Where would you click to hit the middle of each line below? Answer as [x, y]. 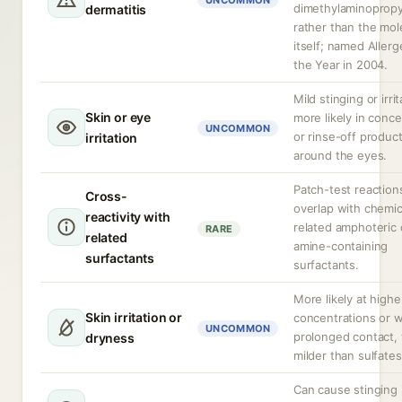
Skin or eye [118, 117]
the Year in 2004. [341, 65]
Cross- [106, 196]
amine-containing [341, 246]
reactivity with [128, 217]
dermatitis [116, 9]
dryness [110, 338]
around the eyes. [341, 155]
